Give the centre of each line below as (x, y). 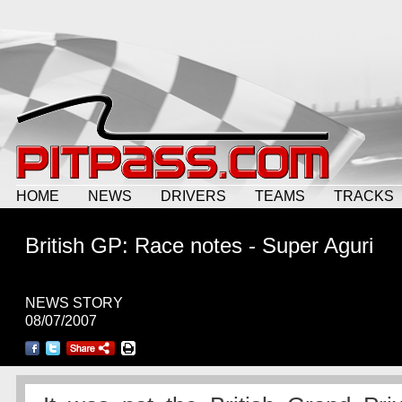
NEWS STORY (74, 303)
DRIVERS (193, 196)
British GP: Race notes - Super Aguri (199, 245)
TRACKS (364, 196)
